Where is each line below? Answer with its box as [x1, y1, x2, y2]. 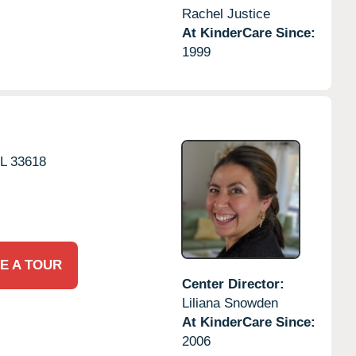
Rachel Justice [181, 6, 270, 21]
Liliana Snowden [181, 295, 278, 311]
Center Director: [181, 276, 284, 292]
